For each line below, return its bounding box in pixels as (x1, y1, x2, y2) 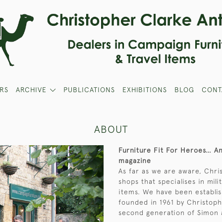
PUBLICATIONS (63, 86, 115, 94)
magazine (118, 157, 151, 165)
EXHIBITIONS (122, 86, 167, 94)
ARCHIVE (16, 86, 47, 94)
